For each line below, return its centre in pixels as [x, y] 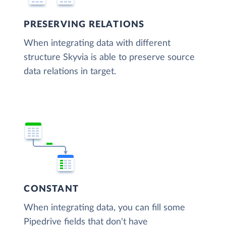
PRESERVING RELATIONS [84, 25]
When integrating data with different [97, 44]
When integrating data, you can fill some [105, 208]
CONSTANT [51, 189]
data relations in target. [70, 72]
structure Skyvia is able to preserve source [109, 58]
